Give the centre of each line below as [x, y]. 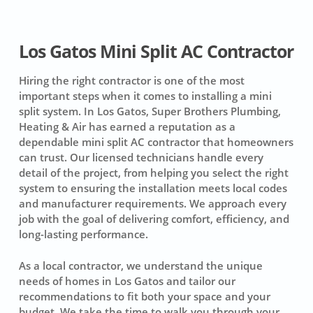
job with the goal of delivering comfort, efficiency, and [154, 219]
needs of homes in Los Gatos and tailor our [127, 281]
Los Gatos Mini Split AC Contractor [156, 52]
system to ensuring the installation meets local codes [153, 188]
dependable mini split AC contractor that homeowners [156, 142]
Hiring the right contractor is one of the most [131, 81]
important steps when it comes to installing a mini [145, 96]
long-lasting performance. [83, 234]
